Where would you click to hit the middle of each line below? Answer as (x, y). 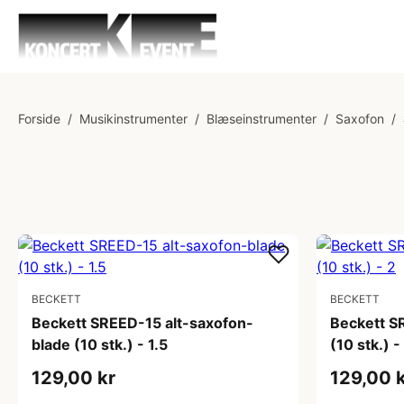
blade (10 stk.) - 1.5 (100, 344)
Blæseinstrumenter (262, 119)
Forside (39, 119)
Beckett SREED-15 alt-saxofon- (142, 323)
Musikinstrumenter (133, 119)
